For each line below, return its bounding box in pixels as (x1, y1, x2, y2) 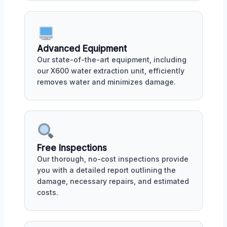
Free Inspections (37, 142, 107, 153)
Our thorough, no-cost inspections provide (37, 154, 188, 163)
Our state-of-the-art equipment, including (37, 55, 186, 64)
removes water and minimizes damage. (37, 78, 176, 86)
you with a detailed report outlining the (37, 165, 176, 174)
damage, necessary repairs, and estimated (37, 176, 189, 185)
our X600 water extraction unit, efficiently (37, 66, 184, 75)
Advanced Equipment (37, 44, 127, 54)
